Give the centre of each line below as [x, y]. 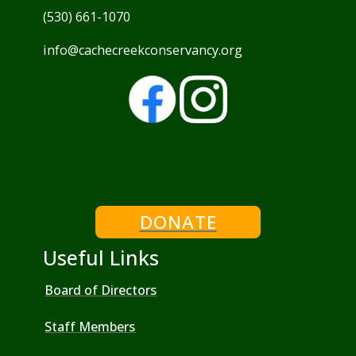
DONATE [178, 222]
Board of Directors [101, 290]
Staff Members [90, 326]
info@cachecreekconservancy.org [143, 50]
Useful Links [101, 258]
